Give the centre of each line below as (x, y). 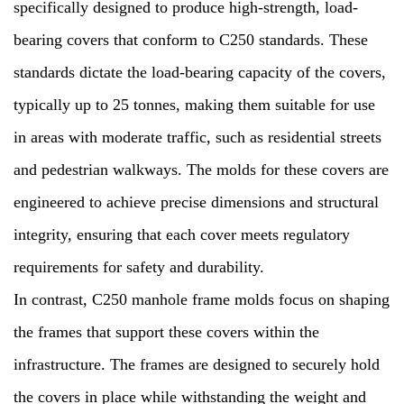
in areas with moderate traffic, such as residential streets (197, 137)
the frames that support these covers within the (166, 332)
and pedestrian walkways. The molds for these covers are (201, 170)
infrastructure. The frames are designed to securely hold (197, 364)
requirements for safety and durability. (139, 267)
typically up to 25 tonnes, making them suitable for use (194, 105)
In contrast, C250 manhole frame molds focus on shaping (202, 299)
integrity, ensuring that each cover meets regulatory (182, 234)
